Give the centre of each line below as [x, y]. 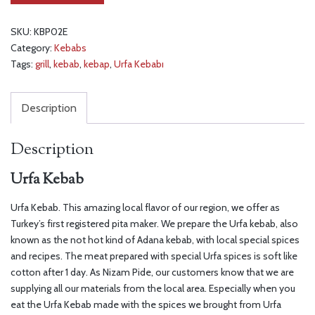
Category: [32, 47]
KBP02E [51, 31]
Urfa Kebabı [139, 64]
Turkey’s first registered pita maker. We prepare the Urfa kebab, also [154, 224]
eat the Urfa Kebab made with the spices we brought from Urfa [146, 305]
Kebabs [70, 47]
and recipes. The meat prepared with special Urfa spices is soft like [154, 256]
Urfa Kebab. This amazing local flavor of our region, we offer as [145, 208]
